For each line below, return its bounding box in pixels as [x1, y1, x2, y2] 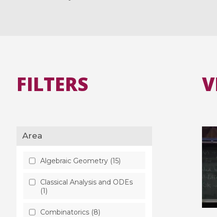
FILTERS [16, 71, 88, 97]
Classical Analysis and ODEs [40, 177, 133, 186]
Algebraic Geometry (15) [40, 156, 121, 165]
